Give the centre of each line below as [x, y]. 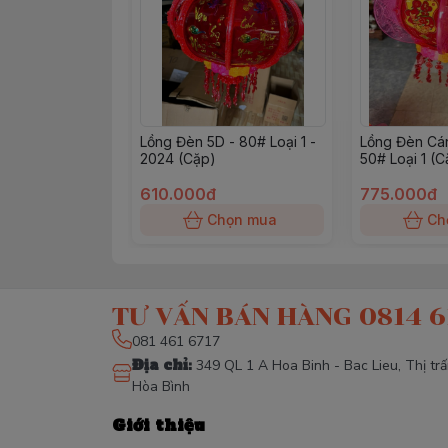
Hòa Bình [161, 386]
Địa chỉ [160, 365]
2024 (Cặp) [178, 158]
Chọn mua [242, 219]
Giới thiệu [158, 425]
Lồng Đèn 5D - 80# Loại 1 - [228, 141]
